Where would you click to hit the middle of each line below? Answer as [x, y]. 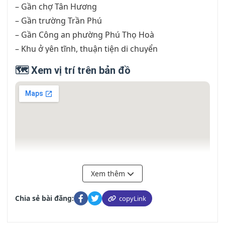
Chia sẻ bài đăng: [44, 198]
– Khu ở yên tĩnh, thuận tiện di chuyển [86, 49]
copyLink [133, 198]
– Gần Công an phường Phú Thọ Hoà [85, 35]
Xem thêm [109, 174]
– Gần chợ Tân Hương [56, 7]
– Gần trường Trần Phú [59, 21]
